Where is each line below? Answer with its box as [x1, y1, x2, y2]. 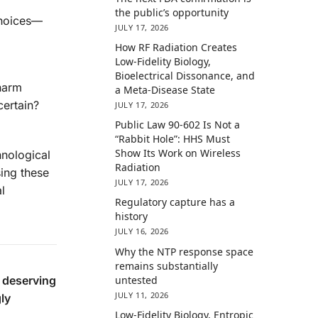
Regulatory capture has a [115, 195, 236, 209]
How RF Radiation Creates [115, 40, 238, 55]
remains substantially [115, 258, 219, 273]
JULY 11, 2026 [115, 289, 169, 300]
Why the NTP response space [115, 244, 254, 258]
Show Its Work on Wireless [115, 146, 241, 160]
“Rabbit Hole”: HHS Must [115, 132, 231, 146]
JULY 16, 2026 [115, 226, 169, 237]
